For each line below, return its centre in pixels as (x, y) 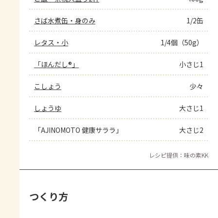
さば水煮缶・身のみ (65, 21)
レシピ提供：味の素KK (179, 155)
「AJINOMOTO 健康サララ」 (78, 130)
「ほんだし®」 (56, 64)
